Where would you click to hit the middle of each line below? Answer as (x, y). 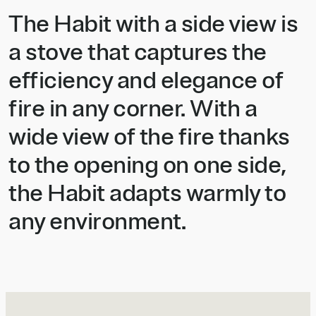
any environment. (97, 222)
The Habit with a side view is (153, 24)
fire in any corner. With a (133, 109)
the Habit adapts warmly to (147, 194)
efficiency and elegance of (146, 81)
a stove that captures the (138, 53)
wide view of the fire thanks (149, 137)
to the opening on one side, (147, 165)
